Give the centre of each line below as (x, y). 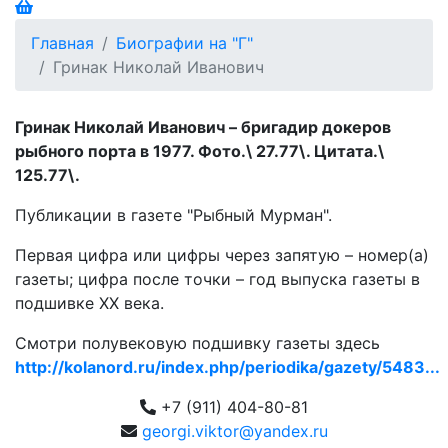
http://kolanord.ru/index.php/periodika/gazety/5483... (227, 366)
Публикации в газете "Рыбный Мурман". (173, 214)
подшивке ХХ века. (89, 302)
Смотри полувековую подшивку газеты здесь (197, 342)
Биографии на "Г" (184, 42)
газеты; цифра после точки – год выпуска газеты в (217, 278)
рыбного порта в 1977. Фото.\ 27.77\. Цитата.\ (199, 150)
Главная (62, 42)
